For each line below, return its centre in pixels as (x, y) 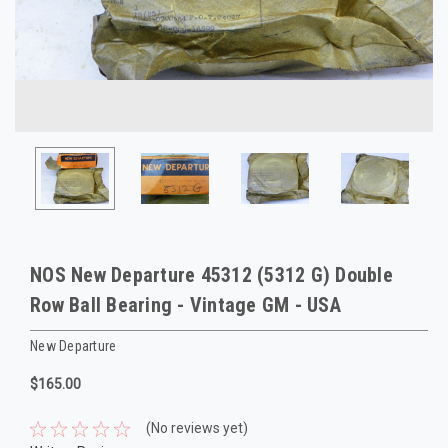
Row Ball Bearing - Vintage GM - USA (185, 305)
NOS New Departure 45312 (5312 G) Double (211, 275)
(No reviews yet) (196, 428)
